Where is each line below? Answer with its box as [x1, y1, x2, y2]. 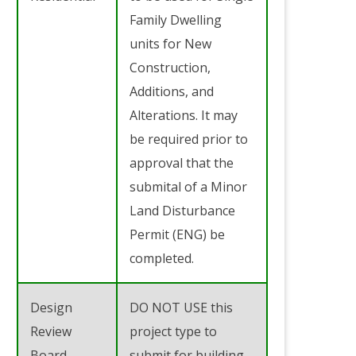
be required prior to [130, 130, 248, 148]
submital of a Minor [130, 177, 247, 195]
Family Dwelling [130, 10, 222, 29]
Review [30, 322, 72, 340]
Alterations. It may [130, 106, 238, 124]
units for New [130, 34, 211, 52]
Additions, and [130, 82, 214, 100]
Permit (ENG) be [130, 225, 225, 243]
